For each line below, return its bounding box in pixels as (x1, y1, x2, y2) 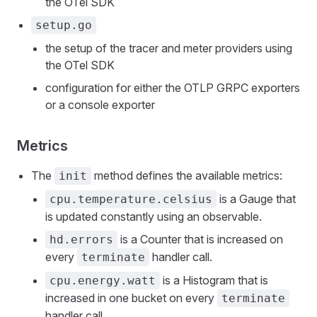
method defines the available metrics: (91, 168, 282, 183)
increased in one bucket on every (45, 290, 217, 305)
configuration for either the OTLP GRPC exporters (45, 80, 300, 95)
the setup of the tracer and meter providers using (45, 40, 292, 55)
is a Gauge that (217, 191, 296, 206)
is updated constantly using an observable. (45, 209, 262, 224)
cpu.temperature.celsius (50, 192, 212, 206)
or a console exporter (45, 97, 155, 112)
